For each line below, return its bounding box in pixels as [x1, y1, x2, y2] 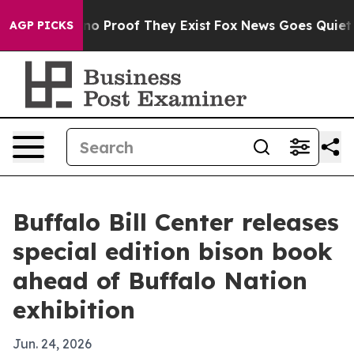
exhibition [13, 295, 135, 325]
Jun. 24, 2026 [13, 336, 92, 352]
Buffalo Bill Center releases [13, 207, 339, 237]
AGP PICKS [9, 18, 73, 32]
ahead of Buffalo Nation [13, 265, 307, 296]
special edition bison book [13, 236, 333, 266]
